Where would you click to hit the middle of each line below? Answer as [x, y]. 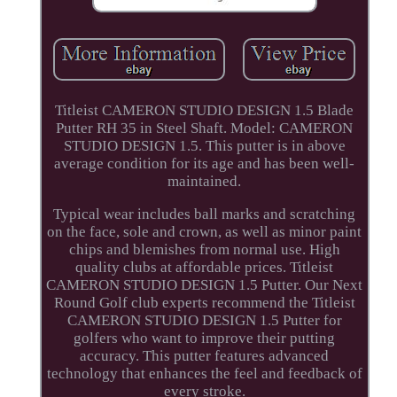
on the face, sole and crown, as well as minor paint [205, 231]
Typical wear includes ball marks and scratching [205, 214]
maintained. [205, 181]
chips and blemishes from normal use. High [204, 249]
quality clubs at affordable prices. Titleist [205, 267]
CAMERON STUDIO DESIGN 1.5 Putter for [204, 320]
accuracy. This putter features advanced [205, 355]
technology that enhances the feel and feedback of [204, 373]
